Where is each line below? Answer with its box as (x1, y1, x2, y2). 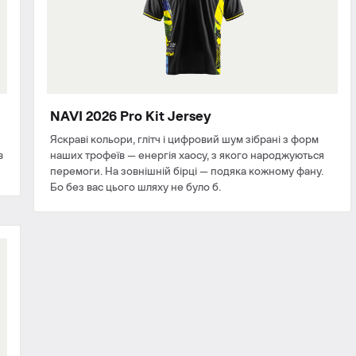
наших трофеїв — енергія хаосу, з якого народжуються (50, 149, 324, 161)
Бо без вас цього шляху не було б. (50, 181, 221, 193)
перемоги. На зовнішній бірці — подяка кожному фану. (50, 165, 323, 177)
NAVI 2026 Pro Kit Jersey (50, 109, 211, 123)
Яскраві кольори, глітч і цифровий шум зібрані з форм (50, 133, 319, 145)
